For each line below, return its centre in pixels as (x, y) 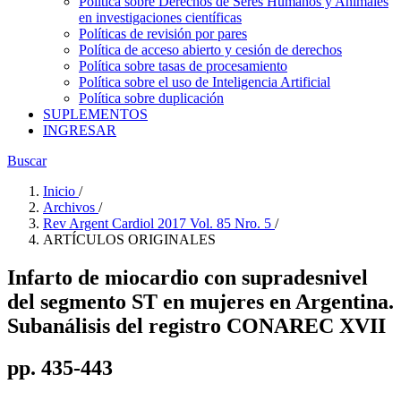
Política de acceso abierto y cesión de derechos (210, 50)
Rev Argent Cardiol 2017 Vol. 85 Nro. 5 (159, 223)
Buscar (27, 161)
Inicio (61, 191)
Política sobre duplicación (151, 98)
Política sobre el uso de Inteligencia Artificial (205, 82)
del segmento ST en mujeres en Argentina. (200, 301)
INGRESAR (80, 130)
